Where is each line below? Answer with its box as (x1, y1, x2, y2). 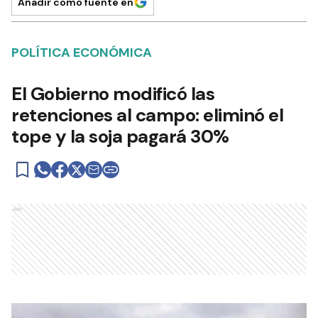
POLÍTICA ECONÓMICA (11, 44, 152, 61)
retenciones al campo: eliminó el (11, 103, 283, 127)
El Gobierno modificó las (11, 82, 214, 106)
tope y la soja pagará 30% (11, 124, 229, 148)
